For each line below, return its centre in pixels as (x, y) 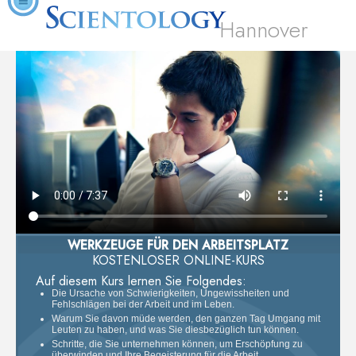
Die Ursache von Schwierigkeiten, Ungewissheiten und (170, 293)
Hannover (264, 30)
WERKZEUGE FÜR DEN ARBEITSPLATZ (178, 245)
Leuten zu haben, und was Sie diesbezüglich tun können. (175, 329)
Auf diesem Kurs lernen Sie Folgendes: (141, 281)
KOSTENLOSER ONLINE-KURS (178, 260)
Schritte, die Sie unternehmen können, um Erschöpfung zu (177, 344)
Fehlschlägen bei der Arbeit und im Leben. (143, 304)
